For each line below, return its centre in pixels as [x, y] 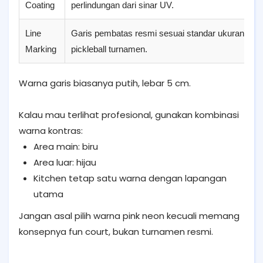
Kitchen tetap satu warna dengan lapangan [130, 178]
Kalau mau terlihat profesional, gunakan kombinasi [129, 114]
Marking [41, 49]
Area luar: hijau [65, 162]
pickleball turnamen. [109, 49]
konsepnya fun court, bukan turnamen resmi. [116, 231]
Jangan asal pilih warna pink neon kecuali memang [129, 215]
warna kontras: [51, 130]
